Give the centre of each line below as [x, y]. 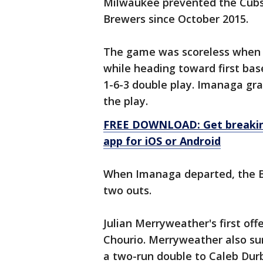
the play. [126, 101]
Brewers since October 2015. [176, 19]
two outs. [127, 190]
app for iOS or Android [162, 141]
